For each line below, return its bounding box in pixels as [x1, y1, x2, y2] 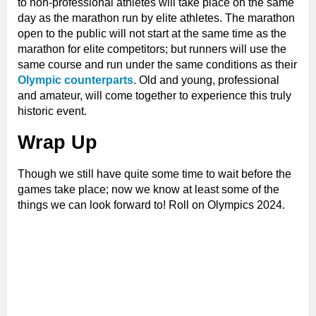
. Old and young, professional [133, 74, 279, 87]
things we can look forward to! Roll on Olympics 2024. [18, 199, 285, 212]
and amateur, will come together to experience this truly [18, 90, 291, 102]
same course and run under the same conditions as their [18, 59, 297, 71]
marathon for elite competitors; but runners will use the [18, 43, 286, 56]
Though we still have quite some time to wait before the [18, 168, 291, 181]
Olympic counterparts [18, 74, 133, 87]
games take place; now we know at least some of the [18, 183, 279, 196]
